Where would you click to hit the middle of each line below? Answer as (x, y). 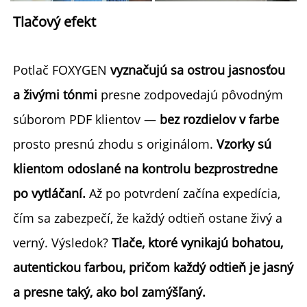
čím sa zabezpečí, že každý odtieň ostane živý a (148, 218)
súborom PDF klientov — (86, 119)
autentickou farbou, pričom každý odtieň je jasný (153, 267)
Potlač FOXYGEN (62, 70)
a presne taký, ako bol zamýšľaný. (111, 292)
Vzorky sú (244, 144)
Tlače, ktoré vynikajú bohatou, (197, 242)
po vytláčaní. (51, 193)
